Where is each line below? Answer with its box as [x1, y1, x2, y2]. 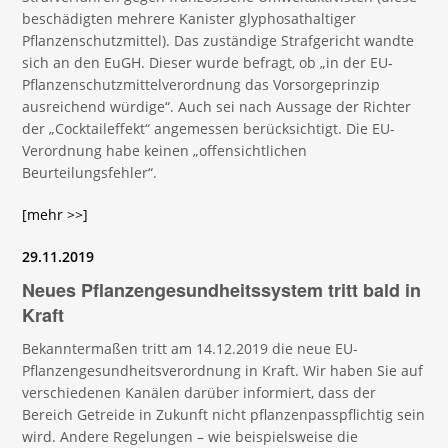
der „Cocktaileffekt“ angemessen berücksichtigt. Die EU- [22, 119, 396, 138]
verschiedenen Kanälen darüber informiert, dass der [22, 383, 377, 402]
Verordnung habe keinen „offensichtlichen [22, 141, 308, 160]
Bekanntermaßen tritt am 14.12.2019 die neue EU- [22, 339, 359, 358]
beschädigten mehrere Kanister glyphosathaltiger [22, 9, 357, 28]
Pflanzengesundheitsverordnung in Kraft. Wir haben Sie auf [22, 361, 424, 380]
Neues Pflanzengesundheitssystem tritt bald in [22, 277, 422, 303]
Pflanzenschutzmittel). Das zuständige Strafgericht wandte [22, 31, 415, 50]
